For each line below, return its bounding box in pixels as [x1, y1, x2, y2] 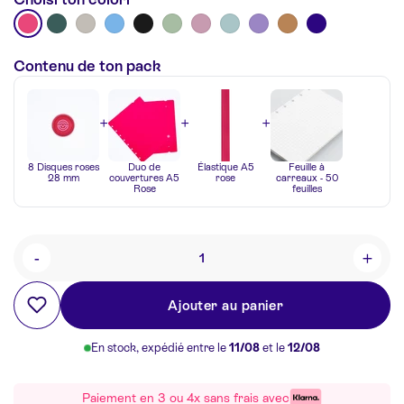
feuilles [291, 182, 322, 194]
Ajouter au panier [167, 297, 284, 313]
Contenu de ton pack [14, 56, 161, 75]
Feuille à [289, 161, 325, 172]
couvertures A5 [109, 171, 179, 183]
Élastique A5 [197, 161, 254, 172]
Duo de [128, 161, 161, 172]
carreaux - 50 [275, 171, 338, 183]
